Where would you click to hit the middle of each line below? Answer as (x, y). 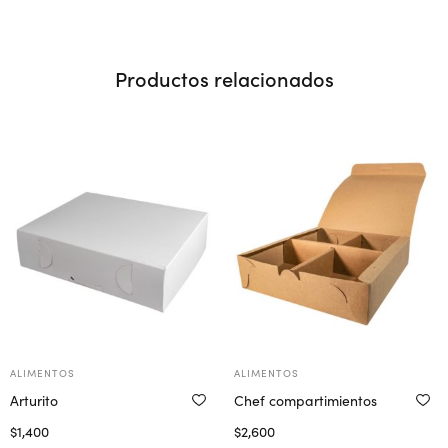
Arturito (34, 399)
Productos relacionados (224, 77)
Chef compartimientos (305, 399)
